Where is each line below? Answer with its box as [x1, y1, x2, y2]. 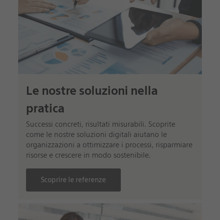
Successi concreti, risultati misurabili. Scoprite [26, 120, 175, 129]
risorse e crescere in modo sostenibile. [26, 151, 151, 160]
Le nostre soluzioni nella [26, 83, 158, 98]
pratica [26, 101, 64, 116]
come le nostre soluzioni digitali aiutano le [26, 130, 167, 139]
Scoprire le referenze [40, 176, 106, 184]
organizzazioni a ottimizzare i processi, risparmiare [26, 140, 192, 150]
